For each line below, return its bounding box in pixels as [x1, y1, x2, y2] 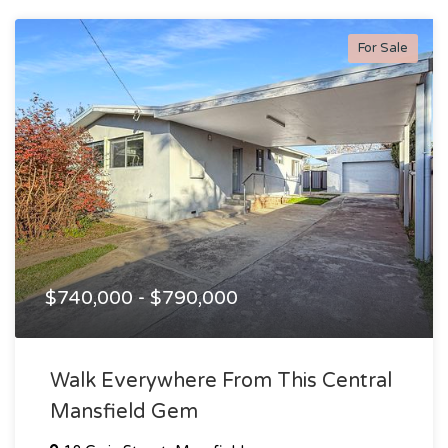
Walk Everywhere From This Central [50, 368, 392, 393]
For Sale [358, 39, 408, 56]
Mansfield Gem [50, 399, 198, 424]
